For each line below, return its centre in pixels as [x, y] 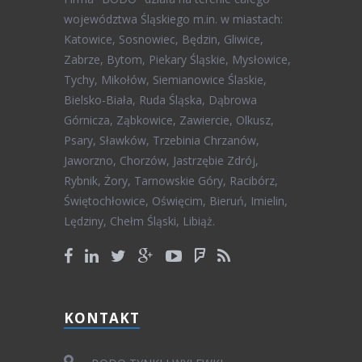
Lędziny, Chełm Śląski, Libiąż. [139, 221]
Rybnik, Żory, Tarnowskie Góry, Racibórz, [171, 181]
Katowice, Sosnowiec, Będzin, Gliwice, [164, 40]
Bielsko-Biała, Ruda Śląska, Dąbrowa [160, 100]
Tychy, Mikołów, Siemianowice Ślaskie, [165, 80]
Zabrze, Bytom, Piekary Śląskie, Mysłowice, [177, 60]
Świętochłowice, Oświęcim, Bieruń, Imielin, [176, 201]
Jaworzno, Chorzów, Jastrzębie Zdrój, [161, 161]
